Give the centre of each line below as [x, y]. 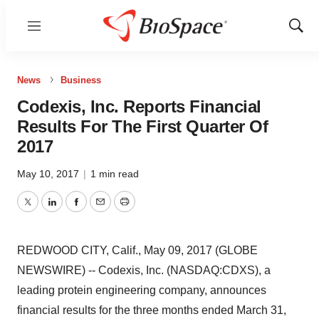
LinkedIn [73, 210]
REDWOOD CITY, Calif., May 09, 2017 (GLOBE [137, 250]
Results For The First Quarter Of [142, 126]
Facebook [100, 210]
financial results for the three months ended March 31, [152, 310]
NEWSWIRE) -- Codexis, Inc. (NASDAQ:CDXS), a [144, 270]
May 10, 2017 [49, 174]
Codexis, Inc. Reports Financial [139, 106]
